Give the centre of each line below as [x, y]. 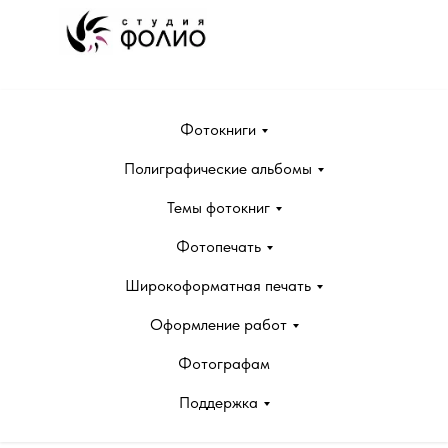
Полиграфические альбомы [218, 168]
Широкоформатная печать [218, 285]
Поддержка [218, 402]
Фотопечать [218, 246]
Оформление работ [218, 324]
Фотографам [224, 363]
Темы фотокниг [218, 207]
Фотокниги [218, 129]
